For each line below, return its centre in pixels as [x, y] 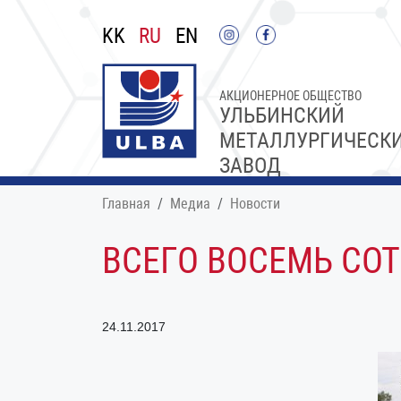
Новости [255, 204]
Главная [126, 204]
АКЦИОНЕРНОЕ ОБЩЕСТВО [290, 96]
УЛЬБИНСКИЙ [282, 115]
